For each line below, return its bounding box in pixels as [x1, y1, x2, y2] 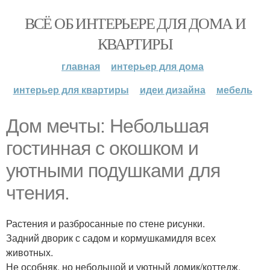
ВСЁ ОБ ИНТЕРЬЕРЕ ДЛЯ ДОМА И [24, 13, 246, 33]
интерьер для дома [111, 59, 204, 73]
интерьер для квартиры [13, 83, 129, 96]
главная [61, 59, 100, 73]
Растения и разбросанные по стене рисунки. [6, 216, 205, 230]
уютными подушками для [6, 160, 220, 181]
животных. [6, 245, 53, 259]
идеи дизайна [139, 83, 206, 96]
